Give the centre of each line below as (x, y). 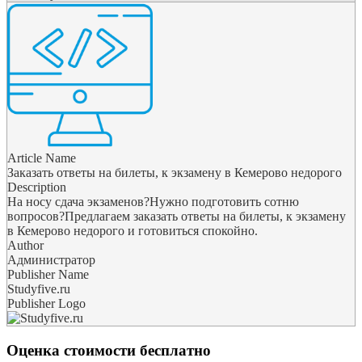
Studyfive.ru (39, 288)
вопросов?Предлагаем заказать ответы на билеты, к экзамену (177, 216)
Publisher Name (48, 274)
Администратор (51, 259)
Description (37, 187)
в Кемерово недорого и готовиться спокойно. (133, 230)
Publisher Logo (46, 303)
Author (25, 245)
